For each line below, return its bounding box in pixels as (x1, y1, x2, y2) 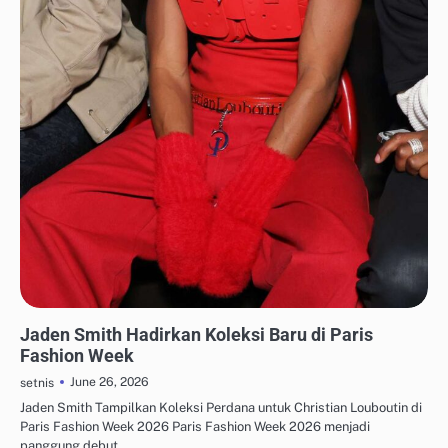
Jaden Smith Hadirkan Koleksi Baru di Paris (20, 324, 373, 346)
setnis (20, 375, 54, 391)
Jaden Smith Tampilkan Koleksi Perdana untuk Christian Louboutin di (20, 400, 422, 416)
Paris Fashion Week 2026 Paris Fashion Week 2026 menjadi (20, 419, 370, 435)
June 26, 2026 (70, 374, 149, 390)
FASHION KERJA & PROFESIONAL (28, 311, 184, 323)
